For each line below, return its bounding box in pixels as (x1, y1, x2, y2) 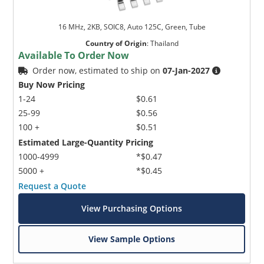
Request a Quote (18, 180, 87, 192)
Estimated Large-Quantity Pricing (18, 136, 154, 148)
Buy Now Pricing (18, 78, 85, 90)
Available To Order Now (18, 48, 130, 62)
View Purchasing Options (81, 202, 183, 214)
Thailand (150, 38, 179, 48)
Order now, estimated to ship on (32, 64, 163, 76)
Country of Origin (85, 38, 147, 48)
